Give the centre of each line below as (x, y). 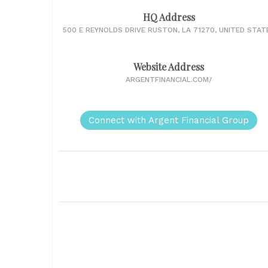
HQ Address (169, 17)
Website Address (169, 67)
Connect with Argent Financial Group (169, 120)
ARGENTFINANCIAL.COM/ (169, 80)
